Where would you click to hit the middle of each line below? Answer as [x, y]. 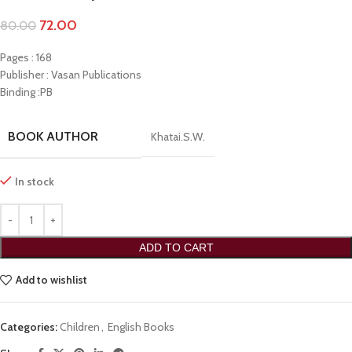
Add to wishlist [51, 280]
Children [80, 326]
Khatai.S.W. [178, 136]
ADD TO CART [176, 247]
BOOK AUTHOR [53, 136]
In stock [35, 181]
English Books [141, 326]
